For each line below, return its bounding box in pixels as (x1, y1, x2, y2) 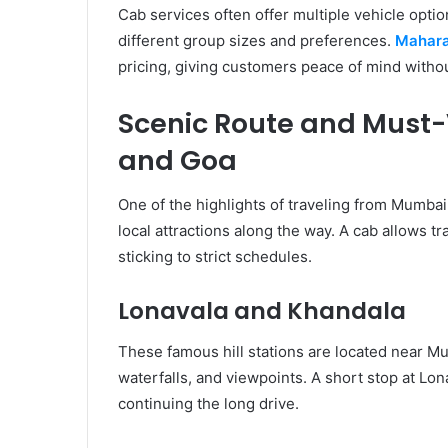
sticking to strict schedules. (118, 247, 312, 267)
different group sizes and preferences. (118, 30, 395, 50)
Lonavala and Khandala (118, 295, 406, 328)
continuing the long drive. (118, 393, 299, 413)
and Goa (118, 141, 237, 179)
